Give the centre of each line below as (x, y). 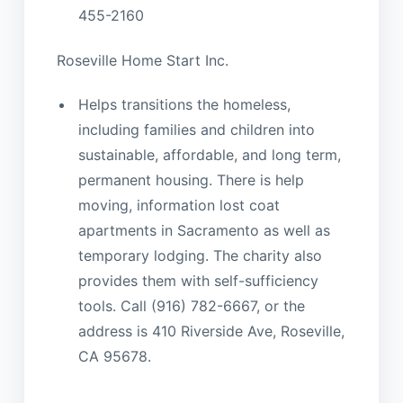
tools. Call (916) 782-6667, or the (191, 306)
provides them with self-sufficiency (198, 281)
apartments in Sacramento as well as (204, 231)
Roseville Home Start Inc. (142, 60)
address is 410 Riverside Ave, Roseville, (211, 331)
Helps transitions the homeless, (184, 105)
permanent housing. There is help (191, 180)
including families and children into (196, 130)
